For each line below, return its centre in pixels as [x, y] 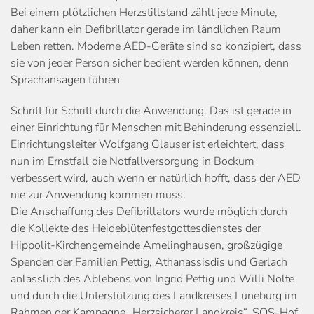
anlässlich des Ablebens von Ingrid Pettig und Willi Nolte [152, 279]
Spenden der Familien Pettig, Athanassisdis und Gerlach [149, 262]
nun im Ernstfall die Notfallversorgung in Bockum [132, 161]
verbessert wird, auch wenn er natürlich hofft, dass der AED [156, 178]
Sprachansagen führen [65, 80]
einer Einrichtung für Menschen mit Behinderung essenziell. [156, 127]
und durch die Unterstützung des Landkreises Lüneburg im [154, 295]
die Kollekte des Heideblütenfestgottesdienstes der [136, 228]
